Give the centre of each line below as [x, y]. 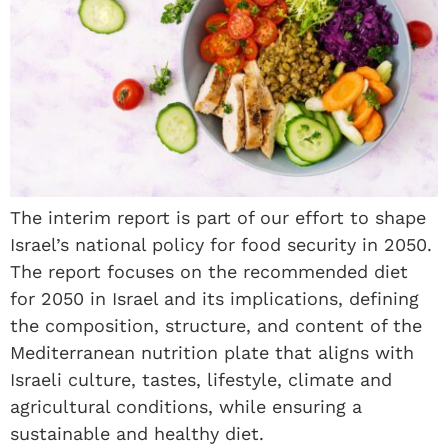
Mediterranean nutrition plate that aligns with [212, 352]
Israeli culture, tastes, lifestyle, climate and [201, 379]
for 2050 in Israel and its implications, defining [214, 298]
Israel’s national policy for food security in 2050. [221, 244]
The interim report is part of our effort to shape [218, 217]
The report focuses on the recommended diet [209, 271]
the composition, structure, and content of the [216, 325]
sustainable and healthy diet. [137, 433]
